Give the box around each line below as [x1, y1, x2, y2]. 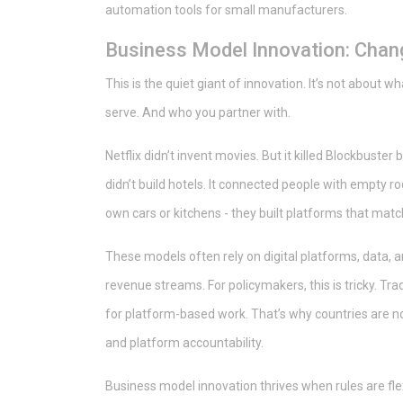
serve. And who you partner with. [105, 104, 291, 120]
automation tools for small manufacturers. [105, 2, 347, 17]
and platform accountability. [105, 335, 264, 350]
